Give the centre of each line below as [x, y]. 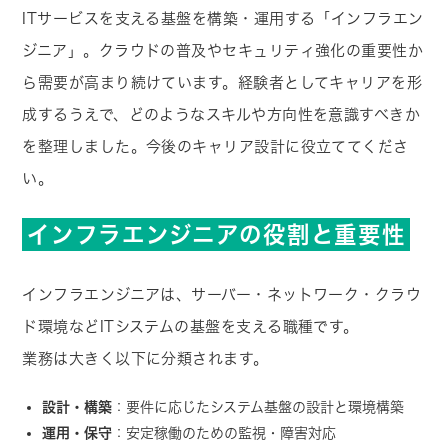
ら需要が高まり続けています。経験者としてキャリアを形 [222, 83]
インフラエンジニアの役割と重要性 [216, 235]
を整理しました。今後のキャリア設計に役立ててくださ [215, 147]
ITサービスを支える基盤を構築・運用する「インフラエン [223, 19]
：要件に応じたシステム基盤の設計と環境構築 [258, 407]
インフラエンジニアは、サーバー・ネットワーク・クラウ [222, 295]
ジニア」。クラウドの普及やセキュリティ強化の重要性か [223, 51]
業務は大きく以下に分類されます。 [145, 359]
